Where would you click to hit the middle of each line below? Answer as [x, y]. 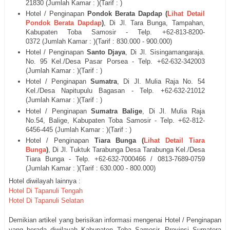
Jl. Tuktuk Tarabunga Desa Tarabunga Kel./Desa [132, 149]
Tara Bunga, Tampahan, [167, 23]
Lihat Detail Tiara [174, 140]
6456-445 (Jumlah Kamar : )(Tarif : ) [78, 129]
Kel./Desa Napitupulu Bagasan [75, 91]
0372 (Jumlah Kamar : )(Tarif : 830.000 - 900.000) [99, 41]
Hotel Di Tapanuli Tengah [46, 191]
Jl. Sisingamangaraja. [172, 52]
